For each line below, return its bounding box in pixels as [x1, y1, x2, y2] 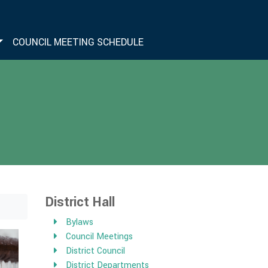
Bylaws [66, 216, 94, 229]
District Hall [45, 193, 115, 212]
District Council [66, 245, 126, 257]
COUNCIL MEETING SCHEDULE [13, 35, 144, 49]
